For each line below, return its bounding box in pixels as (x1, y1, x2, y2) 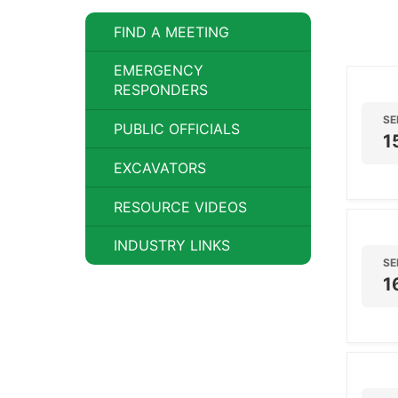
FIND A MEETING (114, 22, 229, 41)
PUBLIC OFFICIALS (114, 120, 240, 139)
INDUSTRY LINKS (114, 236, 230, 255)
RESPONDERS (114, 81, 208, 99)
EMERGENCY (114, 61, 203, 80)
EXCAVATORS (114, 158, 206, 177)
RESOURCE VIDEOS (114, 197, 247, 216)
